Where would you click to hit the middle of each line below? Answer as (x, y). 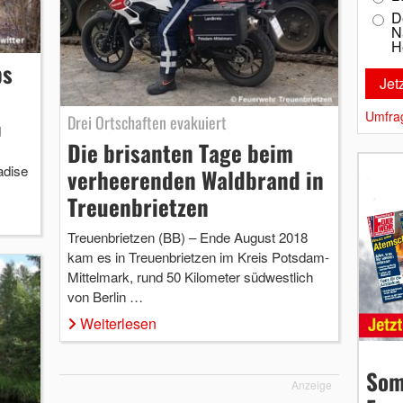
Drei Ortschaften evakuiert (147, 123)
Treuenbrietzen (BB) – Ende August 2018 (187, 237)
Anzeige (312, 385)
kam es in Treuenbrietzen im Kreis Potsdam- (198, 257)
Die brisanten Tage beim (180, 153)
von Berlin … (105, 297)
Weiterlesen (118, 324)
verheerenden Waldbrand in (195, 180)
